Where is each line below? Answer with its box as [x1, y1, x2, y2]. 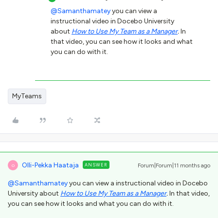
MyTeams [12, 92, 42, 100]
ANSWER [85, 162, 108, 167]
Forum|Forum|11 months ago [138, 162, 210, 169]
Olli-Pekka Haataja [22, 161, 79, 169]
